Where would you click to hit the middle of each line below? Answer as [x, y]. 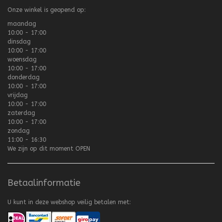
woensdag [22, 59]
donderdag [24, 77]
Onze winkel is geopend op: [47, 10]
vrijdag [18, 95]
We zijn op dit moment [41, 148]
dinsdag [19, 41]
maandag [22, 24]
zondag [19, 131]
